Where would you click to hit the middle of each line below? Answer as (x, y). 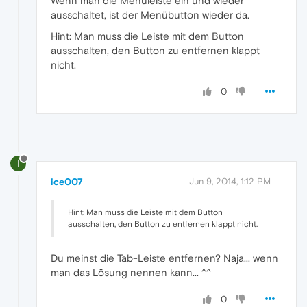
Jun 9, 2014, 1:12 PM (230, 182)
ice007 (67, 182)
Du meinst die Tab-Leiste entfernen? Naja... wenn (164, 258)
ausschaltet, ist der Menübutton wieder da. (150, 15)
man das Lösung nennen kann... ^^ (131, 273)
